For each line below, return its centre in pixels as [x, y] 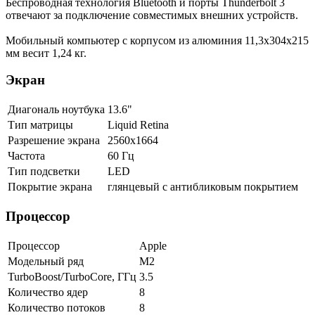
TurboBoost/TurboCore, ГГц [72, 276]
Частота [26, 156]
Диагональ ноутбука [56, 110]
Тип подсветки [44, 172]
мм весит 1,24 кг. [46, 53]
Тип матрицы [40, 125]
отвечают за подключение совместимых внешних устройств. [152, 15]
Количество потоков [57, 307]
